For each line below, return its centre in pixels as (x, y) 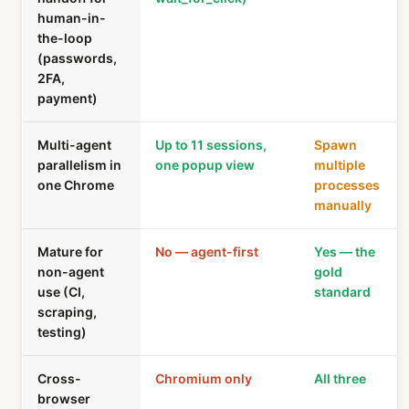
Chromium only (204, 378)
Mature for (70, 252)
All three (340, 378)
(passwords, (77, 58)
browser (64, 399)
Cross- (59, 378)
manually (343, 205)
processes (347, 185)
